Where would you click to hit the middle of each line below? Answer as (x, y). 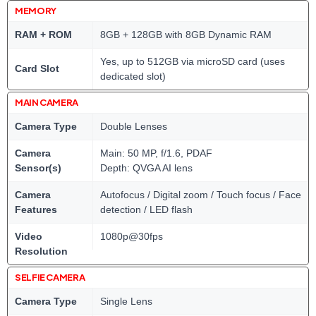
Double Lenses (134, 126)
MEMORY (36, 11)
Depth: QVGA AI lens (146, 168)
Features (36, 209)
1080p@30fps (132, 236)
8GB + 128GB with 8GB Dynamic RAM (186, 35)
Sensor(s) (38, 168)
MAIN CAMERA (47, 102)
